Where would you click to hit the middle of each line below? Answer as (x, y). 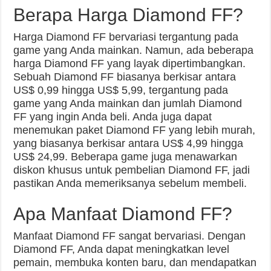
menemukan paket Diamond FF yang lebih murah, (135, 130)
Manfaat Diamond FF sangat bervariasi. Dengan (130, 236)
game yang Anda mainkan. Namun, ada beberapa (134, 51)
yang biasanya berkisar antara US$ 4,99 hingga (129, 144)
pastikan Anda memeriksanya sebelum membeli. (130, 184)
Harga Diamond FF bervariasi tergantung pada (126, 37)
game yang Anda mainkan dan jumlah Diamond (128, 104)
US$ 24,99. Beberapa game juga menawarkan (126, 157)
